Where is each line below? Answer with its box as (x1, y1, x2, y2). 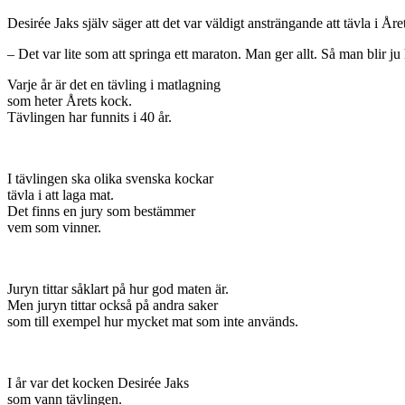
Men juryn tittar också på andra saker (7, 297, 218, 314)
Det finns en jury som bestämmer (7, 203, 195, 220)
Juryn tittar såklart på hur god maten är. (7, 281, 229, 297)
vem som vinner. (7, 220, 101, 236)
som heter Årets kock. (7, 93, 132, 109)
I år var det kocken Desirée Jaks (7, 375, 189, 391)
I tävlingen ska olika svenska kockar (7, 171, 213, 187)
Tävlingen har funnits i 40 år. (7, 109, 172, 126)
